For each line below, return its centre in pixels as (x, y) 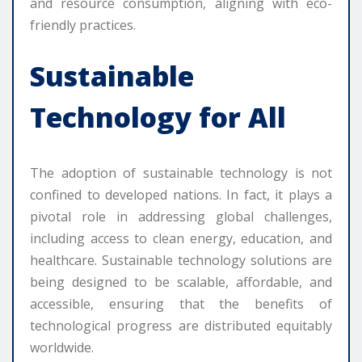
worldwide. (62, 348)
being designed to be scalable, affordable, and (181, 282)
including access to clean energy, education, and (181, 239)
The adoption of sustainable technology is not (181, 173)
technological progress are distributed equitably (181, 326)
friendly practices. (83, 25)
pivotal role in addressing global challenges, (181, 217)
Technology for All (158, 118)
